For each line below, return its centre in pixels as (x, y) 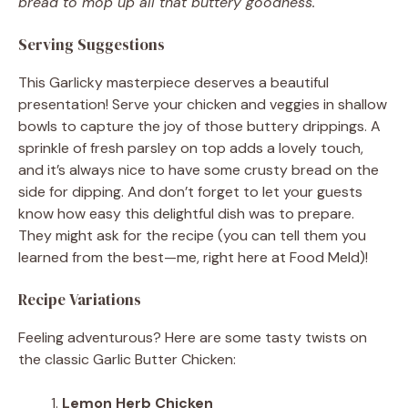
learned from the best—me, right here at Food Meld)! (193, 257)
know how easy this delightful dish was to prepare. (186, 213)
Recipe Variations (80, 299)
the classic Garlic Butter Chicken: (127, 359)
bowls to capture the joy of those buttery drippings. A (199, 126)
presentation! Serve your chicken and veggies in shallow (203, 104)
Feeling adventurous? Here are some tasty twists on (193, 337)
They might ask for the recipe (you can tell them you (192, 235)
